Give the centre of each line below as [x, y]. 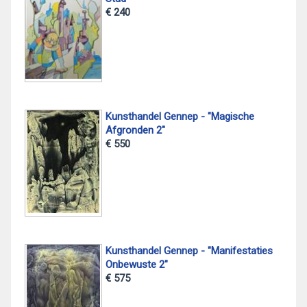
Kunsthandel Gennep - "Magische [180, 116]
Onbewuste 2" [136, 264]
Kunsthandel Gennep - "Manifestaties [189, 250]
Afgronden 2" [135, 130]
